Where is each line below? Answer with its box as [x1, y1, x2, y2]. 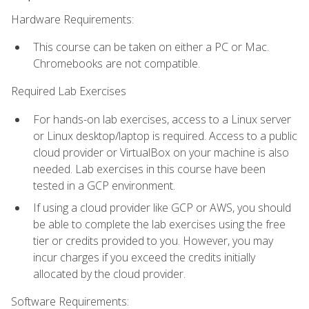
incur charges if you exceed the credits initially [33, 250, 255, 266]
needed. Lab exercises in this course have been [33, 161, 266, 177]
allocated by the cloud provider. [33, 266, 186, 282]
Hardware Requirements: [11, 11, 134, 27]
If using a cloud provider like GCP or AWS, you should [33, 200, 291, 216]
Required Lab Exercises [11, 83, 126, 99]
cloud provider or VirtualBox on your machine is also [33, 144, 289, 160]
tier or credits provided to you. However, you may [33, 233, 273, 249]
